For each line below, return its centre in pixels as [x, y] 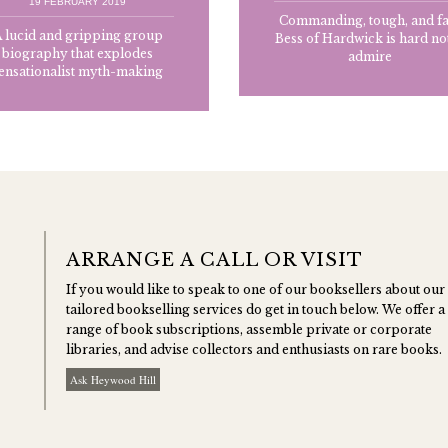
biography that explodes [78, 54]
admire [370, 57]
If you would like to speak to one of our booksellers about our [255, 290]
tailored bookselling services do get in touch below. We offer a [255, 310]
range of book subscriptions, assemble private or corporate [249, 330]
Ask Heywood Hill [113, 380]
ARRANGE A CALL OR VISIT [214, 260]
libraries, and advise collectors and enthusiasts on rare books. [254, 350]
